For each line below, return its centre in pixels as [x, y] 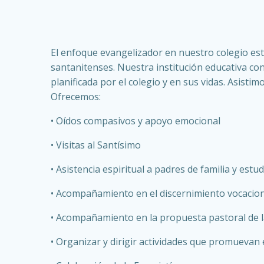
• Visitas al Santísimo [96, 145]
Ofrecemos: [76, 96]
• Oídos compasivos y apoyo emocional [136, 121]
